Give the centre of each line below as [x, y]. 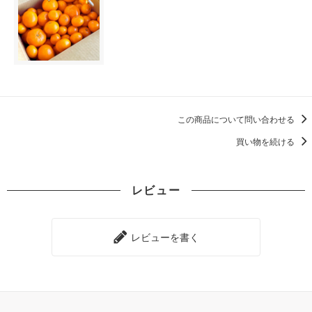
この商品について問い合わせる [237, 120]
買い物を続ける [266, 142]
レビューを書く [164, 237]
